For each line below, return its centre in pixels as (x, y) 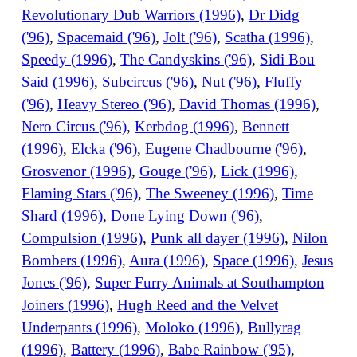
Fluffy (284, 81)
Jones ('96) (55, 282)
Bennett (266, 126)
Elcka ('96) (104, 148)
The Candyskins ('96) (186, 59)
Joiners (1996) (66, 304)
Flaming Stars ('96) (80, 193)
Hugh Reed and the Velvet (198, 304)
